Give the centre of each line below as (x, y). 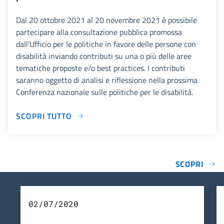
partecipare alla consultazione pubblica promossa (99, 32)
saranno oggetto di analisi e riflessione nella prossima (107, 80)
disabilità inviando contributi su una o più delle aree (104, 56)
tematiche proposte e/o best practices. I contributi (100, 68)
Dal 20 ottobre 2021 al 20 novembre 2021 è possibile (106, 20)
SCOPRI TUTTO (44, 116)
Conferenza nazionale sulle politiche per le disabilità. (104, 92)
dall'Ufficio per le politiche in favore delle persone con (106, 44)
